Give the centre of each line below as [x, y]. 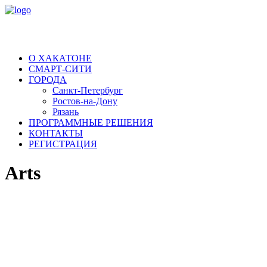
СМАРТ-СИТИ [60, 69]
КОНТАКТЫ [56, 133]
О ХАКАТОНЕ [60, 58]
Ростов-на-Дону [85, 101]
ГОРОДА [48, 80]
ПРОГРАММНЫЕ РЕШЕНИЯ [91, 122]
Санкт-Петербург [88, 90]
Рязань [66, 112]
